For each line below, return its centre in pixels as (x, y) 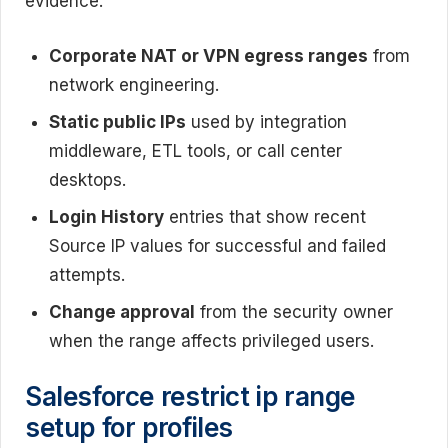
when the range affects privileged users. (211, 340)
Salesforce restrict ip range (190, 397)
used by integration (266, 121)
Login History (106, 216)
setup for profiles (129, 428)
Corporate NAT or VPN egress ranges (208, 55)
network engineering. (134, 84)
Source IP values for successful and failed (217, 245)
